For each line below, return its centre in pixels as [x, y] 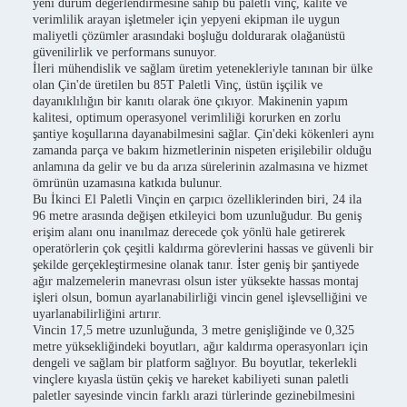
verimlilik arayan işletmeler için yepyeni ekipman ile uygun [186, 20]
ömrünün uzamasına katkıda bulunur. [128, 183]
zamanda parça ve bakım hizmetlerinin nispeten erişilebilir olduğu [202, 150]
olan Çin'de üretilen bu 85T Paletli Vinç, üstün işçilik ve [178, 85]
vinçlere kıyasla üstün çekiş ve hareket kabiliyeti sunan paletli [191, 379]
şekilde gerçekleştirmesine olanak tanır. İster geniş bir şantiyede [196, 265]
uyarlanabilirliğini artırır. [97, 314]
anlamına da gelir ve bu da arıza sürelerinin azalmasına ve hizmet [200, 167]
